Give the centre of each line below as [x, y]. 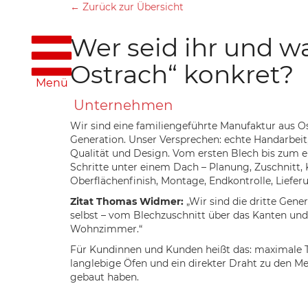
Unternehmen [123, 105]
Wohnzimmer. [104, 229]
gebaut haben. [104, 277]
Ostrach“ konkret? [182, 74]
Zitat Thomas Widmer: [127, 201]
